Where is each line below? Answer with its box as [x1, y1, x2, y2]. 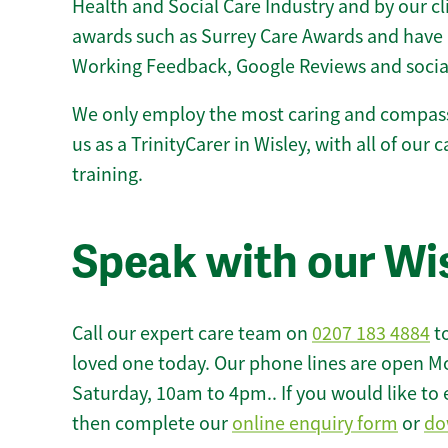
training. [72, 161, 143, 187]
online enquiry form [232, 411, 398, 437]
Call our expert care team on [72, 321, 312, 347]
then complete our [72, 411, 232, 437]
